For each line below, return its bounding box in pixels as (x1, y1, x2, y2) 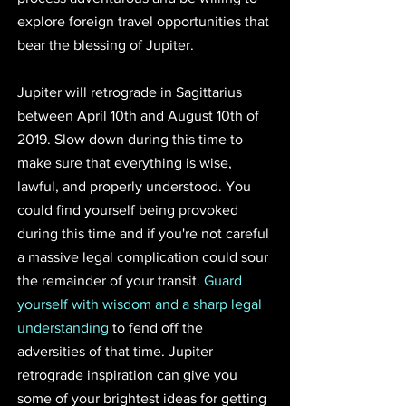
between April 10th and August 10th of (17, 107, 263, 123)
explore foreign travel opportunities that (17, 13, 273, 29)
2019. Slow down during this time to (17, 130, 246, 147)
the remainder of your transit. (17, 272, 204, 288)
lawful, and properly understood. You (17, 178, 255, 194)
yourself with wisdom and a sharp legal (17, 295, 266, 312)
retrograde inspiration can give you (17, 366, 241, 382)
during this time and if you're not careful (17, 225, 273, 241)
